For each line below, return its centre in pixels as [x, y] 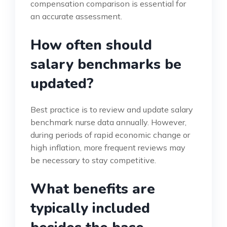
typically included [90, 209]
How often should [91, 45]
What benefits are [93, 189]
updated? [62, 84]
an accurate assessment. [76, 16]
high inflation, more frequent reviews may [108, 148]
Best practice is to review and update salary [112, 110]
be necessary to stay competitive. [93, 160]
